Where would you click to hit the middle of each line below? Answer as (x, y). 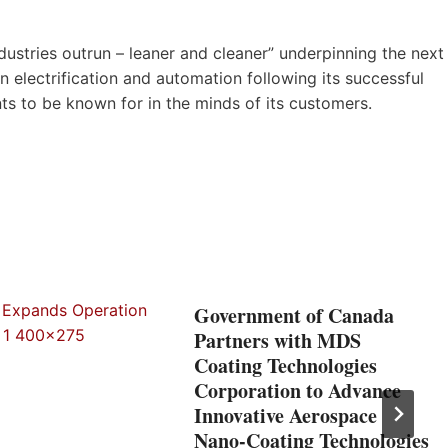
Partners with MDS (277, 340)
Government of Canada (294, 315)
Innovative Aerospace (285, 415)
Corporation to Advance (297, 390)
